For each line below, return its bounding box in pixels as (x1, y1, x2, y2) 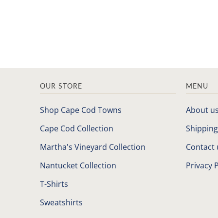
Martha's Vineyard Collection (40, 141, 145, 152)
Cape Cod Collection (40, 123, 113, 134)
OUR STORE (40, 81, 82, 90)
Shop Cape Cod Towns (40, 104, 122, 115)
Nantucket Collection (40, 160, 116, 171)
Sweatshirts (40, 197, 83, 208)
